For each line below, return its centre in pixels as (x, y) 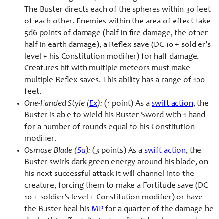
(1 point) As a (127, 104)
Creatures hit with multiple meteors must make (107, 69)
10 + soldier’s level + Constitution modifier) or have (114, 198)
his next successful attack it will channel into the (109, 175)
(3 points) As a (117, 151)
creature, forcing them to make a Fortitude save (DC (116, 186)
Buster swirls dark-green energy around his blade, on (116, 163)
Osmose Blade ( (51, 151)
